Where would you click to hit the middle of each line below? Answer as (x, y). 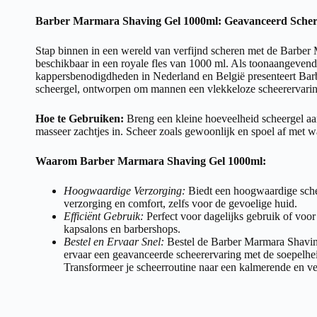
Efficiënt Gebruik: (104, 216)
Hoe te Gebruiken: (80, 118)
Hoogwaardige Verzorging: (125, 190)
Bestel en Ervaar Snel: (114, 241)
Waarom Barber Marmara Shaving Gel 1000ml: (151, 161)
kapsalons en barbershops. (122, 229)
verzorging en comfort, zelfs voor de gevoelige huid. (180, 203)
